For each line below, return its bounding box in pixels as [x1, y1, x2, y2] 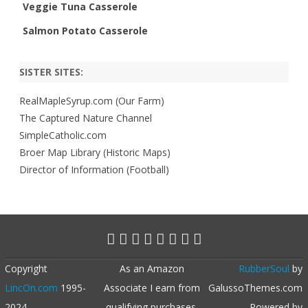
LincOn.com [5, 280, 58, 294]
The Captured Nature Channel [19, 111, 152, 124]
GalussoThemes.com [208, 280, 303, 294]
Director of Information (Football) [19, 162, 169, 176]
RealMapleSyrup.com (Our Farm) [19, 93, 164, 107]
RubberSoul [239, 261, 290, 275]
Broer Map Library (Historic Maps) [19, 145, 170, 159]
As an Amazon [120, 261, 185, 275]
